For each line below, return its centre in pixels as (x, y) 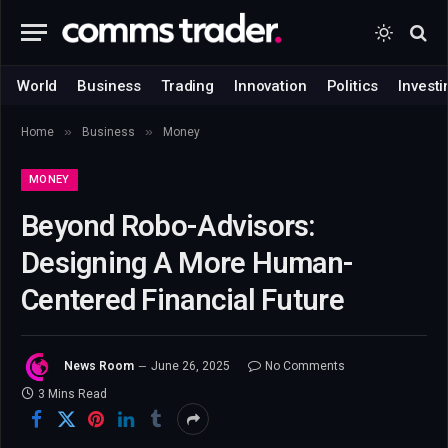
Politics (352, 85)
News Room (99, 366)
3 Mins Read (72, 394)
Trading (188, 85)
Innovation (270, 85)
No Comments (305, 366)
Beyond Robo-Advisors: (168, 226)
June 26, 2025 (190, 366)
